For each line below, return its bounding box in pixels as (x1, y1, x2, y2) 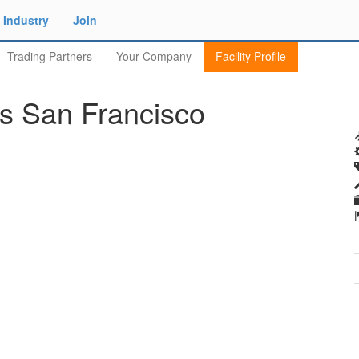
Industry (3, 12, 49, 28)
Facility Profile (216, 48, 286, 64)
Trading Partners (7, 48, 92, 64)
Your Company (116, 48, 192, 64)
